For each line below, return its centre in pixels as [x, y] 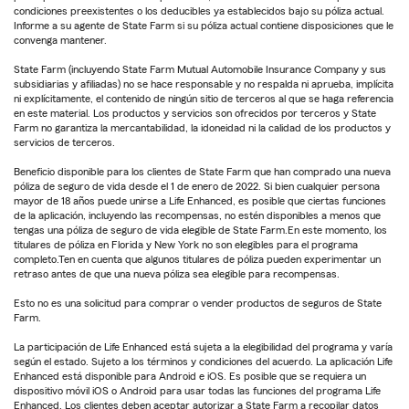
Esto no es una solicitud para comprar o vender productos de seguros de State [198, 303]
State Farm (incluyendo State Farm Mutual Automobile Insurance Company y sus [200, 69]
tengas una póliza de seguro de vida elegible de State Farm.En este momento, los [200, 230]
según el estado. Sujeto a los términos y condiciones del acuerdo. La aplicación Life [203, 361]
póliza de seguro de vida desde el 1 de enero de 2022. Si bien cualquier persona [197, 186]
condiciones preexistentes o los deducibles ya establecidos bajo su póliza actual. [199, 10]
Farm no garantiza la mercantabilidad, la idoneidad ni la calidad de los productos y [202, 127]
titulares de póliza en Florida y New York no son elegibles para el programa [186, 244]
